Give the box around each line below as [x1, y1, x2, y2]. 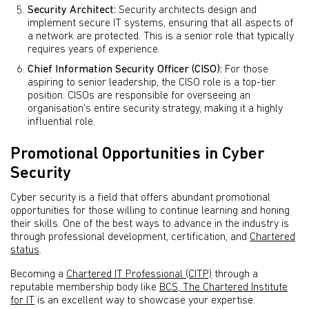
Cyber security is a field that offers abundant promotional [10, 192, 270, 203]
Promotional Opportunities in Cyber [10, 146, 264, 163]
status [10, 244, 39, 256]
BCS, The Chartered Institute [159, 281, 288, 293]
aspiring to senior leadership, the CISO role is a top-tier [28, 77, 276, 89]
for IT [10, 295, 34, 306]
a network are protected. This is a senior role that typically [28, 31, 294, 43]
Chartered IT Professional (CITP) [66, 268, 212, 280]
